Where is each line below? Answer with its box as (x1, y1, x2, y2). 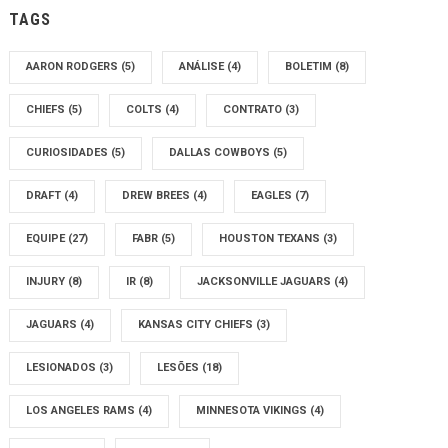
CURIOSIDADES (26, 146, 112, 159)
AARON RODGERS (26, 60, 122, 73)
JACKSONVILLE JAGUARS (197, 275, 335, 288)
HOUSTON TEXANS (219, 232, 324, 245)
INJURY (26, 275, 69, 288)
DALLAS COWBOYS (169, 146, 274, 159)
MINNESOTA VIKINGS (196, 404, 311, 417)
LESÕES (157, 361, 203, 374)
